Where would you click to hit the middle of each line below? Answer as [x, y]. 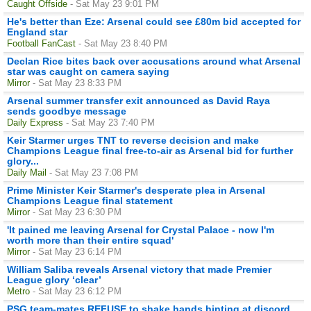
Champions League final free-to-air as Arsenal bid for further [150, 150]
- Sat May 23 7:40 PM [110, 122]
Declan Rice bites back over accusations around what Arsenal [154, 61]
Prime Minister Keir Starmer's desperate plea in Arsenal [136, 190]
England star [37, 32]
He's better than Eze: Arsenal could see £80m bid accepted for [154, 21]
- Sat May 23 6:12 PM [77, 291]
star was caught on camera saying [88, 71]
